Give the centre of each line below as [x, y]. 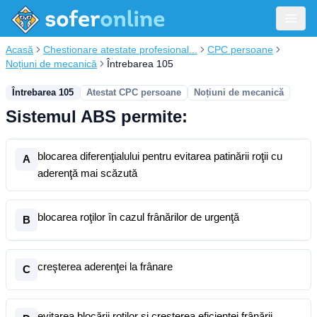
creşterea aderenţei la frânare [105, 266]
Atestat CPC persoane [134, 92]
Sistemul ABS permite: [97, 116]
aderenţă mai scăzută [87, 173]
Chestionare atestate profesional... [120, 50]
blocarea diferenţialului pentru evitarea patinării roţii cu [160, 156]
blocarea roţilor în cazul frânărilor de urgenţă [138, 217]
